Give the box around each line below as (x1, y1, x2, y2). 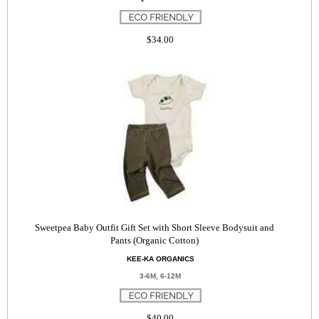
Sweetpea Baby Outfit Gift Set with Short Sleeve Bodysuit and (35, 222, 275, 233)
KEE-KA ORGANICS (126, 255, 194, 263)
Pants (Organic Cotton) (110, 235, 199, 246)
